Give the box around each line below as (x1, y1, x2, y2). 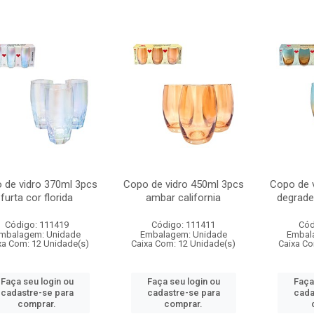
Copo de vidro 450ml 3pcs (123, 178, 244, 191)
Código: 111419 (5, 219, 69, 230)
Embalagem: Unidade (139, 229, 227, 240)
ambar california (146, 191, 221, 204)
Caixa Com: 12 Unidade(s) (131, 238, 236, 249)
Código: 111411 (151, 219, 216, 230)
